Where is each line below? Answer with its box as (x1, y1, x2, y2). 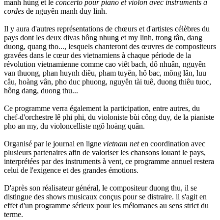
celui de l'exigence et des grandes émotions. (4, 165, 138, 174)
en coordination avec (141, 139, 205, 148)
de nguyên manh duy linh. (26, 6, 107, 15)
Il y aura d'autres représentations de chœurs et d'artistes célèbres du (4, 24, 210, 33)
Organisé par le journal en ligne (4, 139, 103, 148)
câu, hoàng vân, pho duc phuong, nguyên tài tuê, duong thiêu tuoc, (4, 77, 211, 86)
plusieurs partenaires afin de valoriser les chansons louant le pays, (4, 148, 206, 157)
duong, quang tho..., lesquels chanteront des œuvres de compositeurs (4, 42, 216, 51)
